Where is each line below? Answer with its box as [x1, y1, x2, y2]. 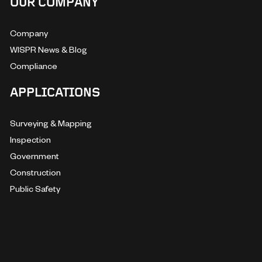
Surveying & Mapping [9, 117, 92, 129]
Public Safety [9, 182, 60, 194]
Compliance [9, 60, 57, 71]
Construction [9, 166, 61, 178]
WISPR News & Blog [9, 43, 87, 55]
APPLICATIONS [9, 86, 100, 100]
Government [9, 150, 59, 161]
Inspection [9, 133, 51, 145]
